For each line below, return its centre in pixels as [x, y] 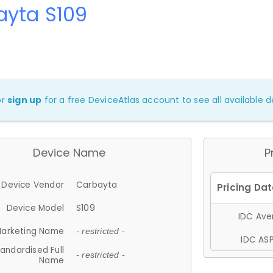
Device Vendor [33, 185]
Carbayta [97, 185]
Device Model [35, 208]
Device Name [69, 152]
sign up [25, 100]
